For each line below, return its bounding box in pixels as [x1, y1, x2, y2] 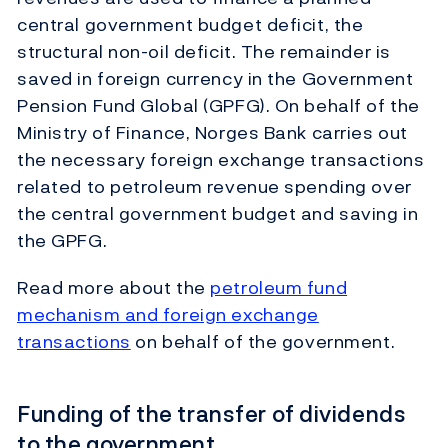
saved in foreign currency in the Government [17, 65, 414, 93]
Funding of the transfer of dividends [17, 398, 407, 431]
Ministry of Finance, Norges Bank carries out [17, 119, 408, 147]
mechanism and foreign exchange [17, 301, 319, 329]
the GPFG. [17, 227, 108, 255]
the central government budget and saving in [17, 200, 419, 228]
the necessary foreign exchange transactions [17, 146, 425, 174]
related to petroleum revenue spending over [17, 173, 412, 201]
